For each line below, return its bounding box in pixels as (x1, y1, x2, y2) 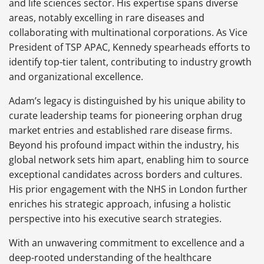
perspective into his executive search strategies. (9, 212, 222, 225)
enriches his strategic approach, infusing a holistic (9, 197, 231, 210)
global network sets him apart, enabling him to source (9, 153, 249, 166)
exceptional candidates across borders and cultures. (9, 167, 242, 181)
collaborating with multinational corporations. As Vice (9, 25, 247, 39)
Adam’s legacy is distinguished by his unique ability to (9, 94, 246, 107)
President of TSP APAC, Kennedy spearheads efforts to (9, 40, 250, 54)
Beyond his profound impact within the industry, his (9, 138, 239, 151)
